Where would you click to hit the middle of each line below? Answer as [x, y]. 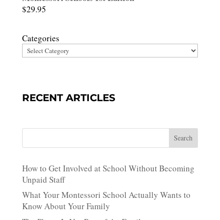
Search [183, 138]
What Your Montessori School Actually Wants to [106, 195]
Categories [41, 38]
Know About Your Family [66, 206]
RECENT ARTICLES [69, 97]
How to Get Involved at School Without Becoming [108, 168]
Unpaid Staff [43, 179]
